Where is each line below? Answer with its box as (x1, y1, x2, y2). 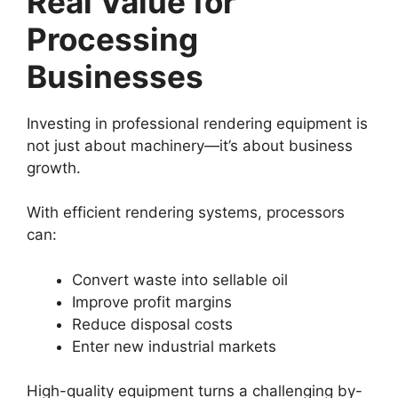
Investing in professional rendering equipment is (27, 114, 368, 132)
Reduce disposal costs (72, 314, 233, 333)
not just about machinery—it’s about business (27, 136, 353, 155)
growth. (27, 158, 81, 177)
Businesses (27, 57, 203, 95)
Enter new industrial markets (72, 337, 276, 355)
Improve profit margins (72, 292, 232, 311)
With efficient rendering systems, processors (27, 203, 345, 221)
